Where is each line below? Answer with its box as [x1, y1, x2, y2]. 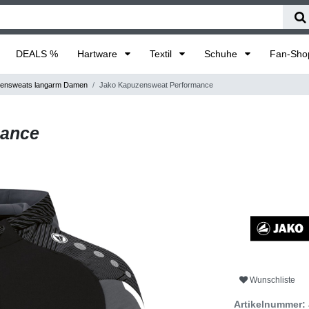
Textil [150, 48, 175, 59]
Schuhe [204, 48, 240, 59]
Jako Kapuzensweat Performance [99, 80, 213, 89]
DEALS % [16, 48, 58, 59]
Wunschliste [250, 275, 295, 286]
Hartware [77, 48, 120, 59]
